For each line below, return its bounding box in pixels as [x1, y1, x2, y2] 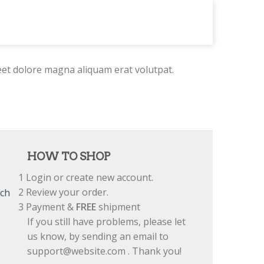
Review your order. [24, 186, 108, 199]
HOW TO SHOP [27, 150, 110, 163]
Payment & [24, 200, 76, 213]
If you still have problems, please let [27, 215, 186, 228]
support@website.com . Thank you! [27, 245, 181, 258]
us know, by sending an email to [27, 230, 169, 243]
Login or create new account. [24, 171, 153, 184]
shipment [96, 200, 140, 213]
